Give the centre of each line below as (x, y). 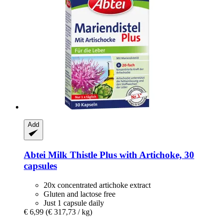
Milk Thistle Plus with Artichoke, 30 (120, 155)
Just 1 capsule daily (74, 203)
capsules (40, 166)
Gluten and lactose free (80, 194)
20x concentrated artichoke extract (97, 185)
